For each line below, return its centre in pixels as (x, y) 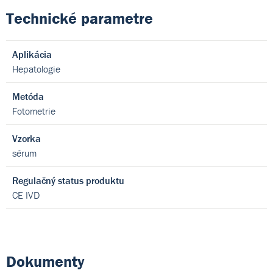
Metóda (28, 96)
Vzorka (27, 138)
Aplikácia (32, 54)
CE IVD (26, 195)
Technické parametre (80, 18)
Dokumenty (45, 261)
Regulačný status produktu (68, 180)
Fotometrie (34, 111)
